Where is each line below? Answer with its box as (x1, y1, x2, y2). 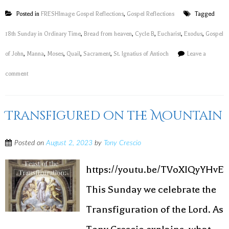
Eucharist (157, 31, 181, 37)
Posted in (15, 11, 41, 17)
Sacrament (83, 51, 110, 57)
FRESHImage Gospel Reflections (41, 11, 124, 17)
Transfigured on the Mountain (5, 108, 222, 124)
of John (5, 51, 24, 57)
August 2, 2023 (46, 140, 93, 147)
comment (5, 71, 28, 77)
